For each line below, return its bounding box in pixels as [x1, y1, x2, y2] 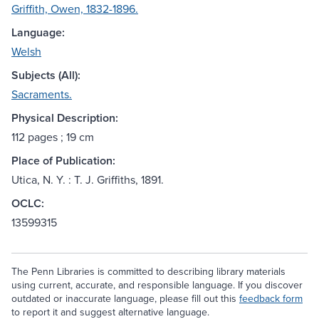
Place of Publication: [11, 152, 115, 169]
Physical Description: [11, 110, 118, 127]
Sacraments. [11, 86, 72, 103]
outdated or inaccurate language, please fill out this [11, 291, 239, 306]
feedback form [239, 291, 303, 306]
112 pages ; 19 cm [11, 129, 94, 145]
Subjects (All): [11, 67, 80, 84]
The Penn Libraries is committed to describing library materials [11, 264, 286, 279]
